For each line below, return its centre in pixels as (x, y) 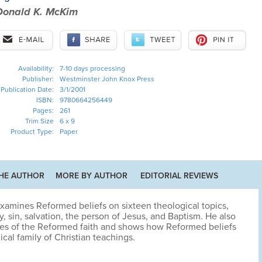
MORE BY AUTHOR (92, 176)
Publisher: (38, 79)
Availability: (36, 68)
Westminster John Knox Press (107, 79)
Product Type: (32, 132)
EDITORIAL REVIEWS (179, 176)
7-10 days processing (92, 68)
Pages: (43, 111)
